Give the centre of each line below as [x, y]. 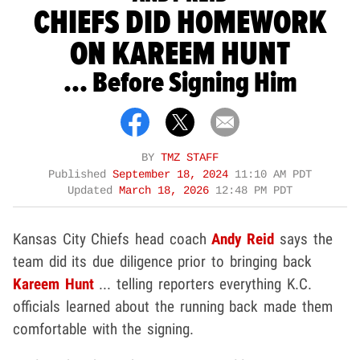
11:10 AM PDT [273, 174]
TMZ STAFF [190, 157]
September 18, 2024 [174, 174]
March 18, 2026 [167, 190]
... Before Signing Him [180, 83]
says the [303, 239]
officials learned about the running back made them [173, 306]
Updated [93, 190]
